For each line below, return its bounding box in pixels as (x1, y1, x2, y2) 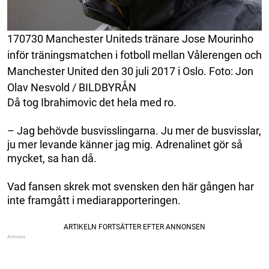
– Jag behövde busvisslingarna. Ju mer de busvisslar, (7, 124, 261, 137)
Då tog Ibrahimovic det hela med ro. (7, 95, 177, 109)
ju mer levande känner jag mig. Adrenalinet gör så (7, 138, 243, 151)
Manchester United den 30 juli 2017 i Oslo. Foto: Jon (7, 64, 253, 77)
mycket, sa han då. (7, 151, 97, 165)
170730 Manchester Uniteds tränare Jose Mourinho (7, 32, 253, 45)
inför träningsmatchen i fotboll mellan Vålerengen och (7, 48, 262, 61)
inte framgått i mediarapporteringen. (7, 193, 181, 207)
